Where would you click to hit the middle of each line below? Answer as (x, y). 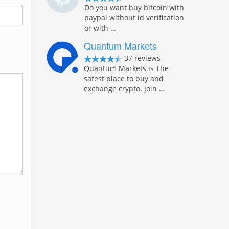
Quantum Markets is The (127, 68)
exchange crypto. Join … (124, 89)
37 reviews (142, 58)
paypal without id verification (134, 18)
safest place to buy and (124, 78)
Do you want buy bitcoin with (134, 7)
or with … (100, 28)
